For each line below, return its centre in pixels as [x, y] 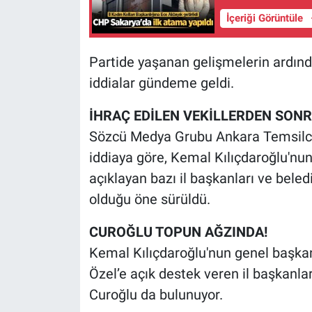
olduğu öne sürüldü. [149, 199]
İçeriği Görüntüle [266, 18]
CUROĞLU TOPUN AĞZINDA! [178, 232]
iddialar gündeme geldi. [161, 83]
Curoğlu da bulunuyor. [156, 294]
